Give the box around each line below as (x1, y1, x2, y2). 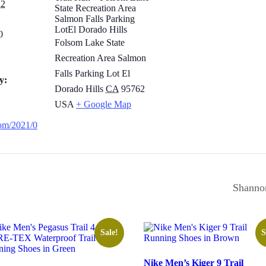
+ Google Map (76, 99, 131, 110)
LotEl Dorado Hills (55, 24, 127, 35)
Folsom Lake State (55, 37, 125, 48)
